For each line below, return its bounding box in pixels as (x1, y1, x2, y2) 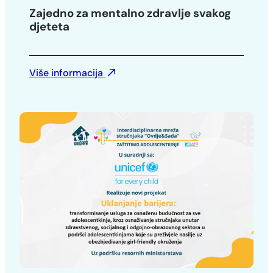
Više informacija (29, 66, 105, 79)
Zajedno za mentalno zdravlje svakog (29, 5, 231, 21)
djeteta (29, 18, 69, 34)
